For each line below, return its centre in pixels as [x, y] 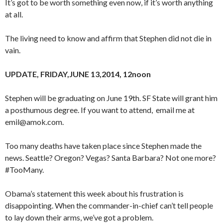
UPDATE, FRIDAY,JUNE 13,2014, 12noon [78, 74]
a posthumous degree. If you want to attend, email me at [100, 110]
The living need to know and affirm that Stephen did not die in [108, 38]
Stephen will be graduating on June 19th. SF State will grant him [111, 98]
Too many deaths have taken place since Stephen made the [103, 146]
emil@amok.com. [34, 122]
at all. [14, 14]
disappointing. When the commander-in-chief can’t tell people [109, 206]
